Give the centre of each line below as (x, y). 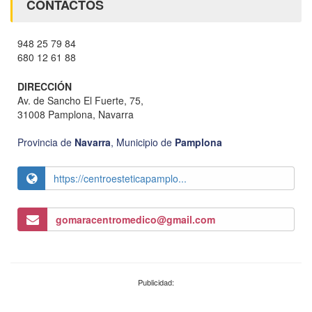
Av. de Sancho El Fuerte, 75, (80, 100)
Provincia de (46, 142)
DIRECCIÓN (45, 87)
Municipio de (146, 142)
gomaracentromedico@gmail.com (135, 219)
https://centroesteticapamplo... (120, 178)
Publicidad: (156, 282)
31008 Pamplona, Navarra (76, 114)
